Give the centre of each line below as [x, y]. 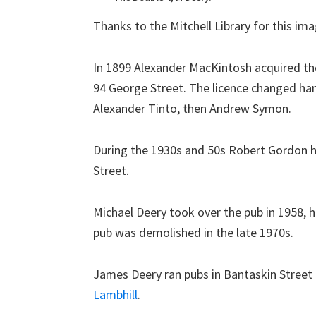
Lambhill [115, 294]
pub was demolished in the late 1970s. [193, 232]
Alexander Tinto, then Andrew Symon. [192, 108]
